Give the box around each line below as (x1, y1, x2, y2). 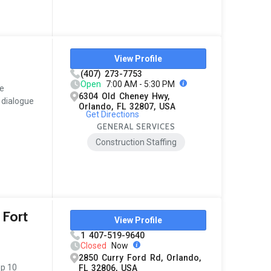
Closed (80, 241, 107, 251)
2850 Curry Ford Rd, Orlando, (79, 253, 201, 263)
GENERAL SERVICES (97, 122, 176, 132)
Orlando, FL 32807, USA (79, 102, 176, 112)
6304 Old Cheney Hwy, (79, 91, 170, 102)
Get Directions (85, 109, 139, 120)
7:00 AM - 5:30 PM (106, 79, 175, 90)
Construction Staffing (96, 137, 177, 147)
